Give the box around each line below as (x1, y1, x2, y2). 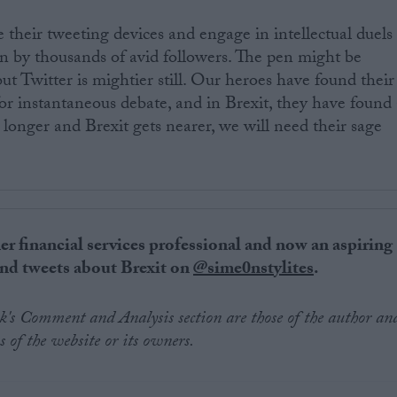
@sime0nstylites (193, 255, 315, 286)
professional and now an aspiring (145, 232, 393, 263)
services (87, 232, 146, 263)
